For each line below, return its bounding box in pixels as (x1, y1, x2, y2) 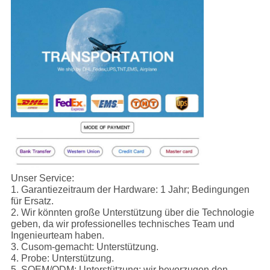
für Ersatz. (10, 195, 54, 206)
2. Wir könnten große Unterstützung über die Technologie (10, 207, 254, 218)
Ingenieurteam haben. (10, 230, 104, 240)
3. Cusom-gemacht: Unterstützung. (10, 241, 159, 252)
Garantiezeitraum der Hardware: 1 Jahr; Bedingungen (20, 184, 250, 195)
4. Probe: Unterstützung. (10, 253, 114, 263)
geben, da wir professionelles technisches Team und (10, 218, 234, 229)
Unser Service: (10, 172, 74, 183)
